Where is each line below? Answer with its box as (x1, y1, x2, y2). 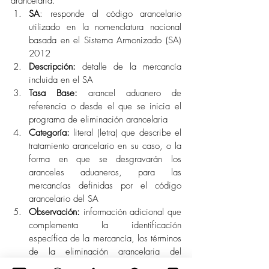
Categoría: (29, 126, 70, 139)
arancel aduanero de (77, 86, 181, 99)
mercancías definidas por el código (29, 179, 181, 192)
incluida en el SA (29, 73, 93, 86)
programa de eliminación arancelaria (29, 113, 168, 125)
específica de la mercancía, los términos (29, 232, 181, 244)
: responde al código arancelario (40, 7, 181, 20)
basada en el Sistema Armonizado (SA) (29, 34, 181, 46)
